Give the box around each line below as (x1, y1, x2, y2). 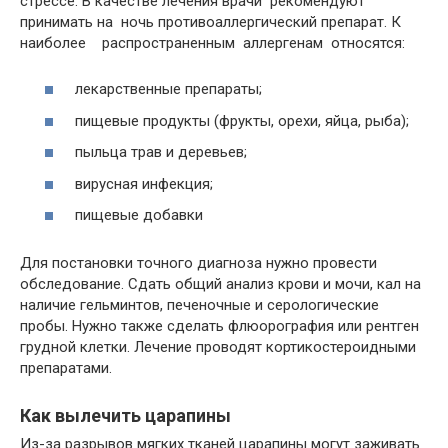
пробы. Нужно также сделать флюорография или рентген (20, 317, 419, 335)
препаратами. (20, 359, 112, 377)
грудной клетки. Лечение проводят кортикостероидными (20, 338, 416, 356)
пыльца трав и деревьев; (75, 143, 247, 161)
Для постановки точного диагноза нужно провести (20, 254, 377, 272)
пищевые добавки (75, 206, 203, 224)
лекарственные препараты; (75, 80, 262, 98)
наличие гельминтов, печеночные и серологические (20, 296, 383, 314)
